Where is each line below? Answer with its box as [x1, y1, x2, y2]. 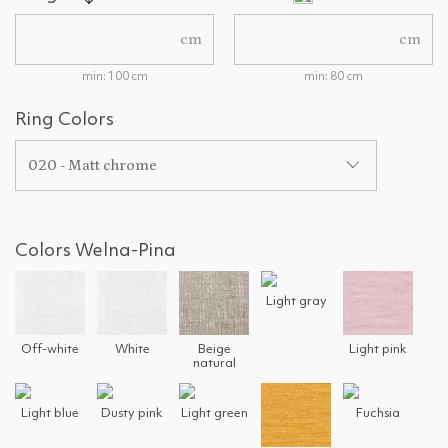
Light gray [265, 295, 327, 309]
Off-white [21, 343, 79, 357]
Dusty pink [101, 407, 163, 421]
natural [192, 357, 236, 371]
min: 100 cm [81, 71, 148, 84]
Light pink [349, 343, 407, 357]
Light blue [21, 407, 79, 421]
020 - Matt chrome [28, 157, 157, 175]
